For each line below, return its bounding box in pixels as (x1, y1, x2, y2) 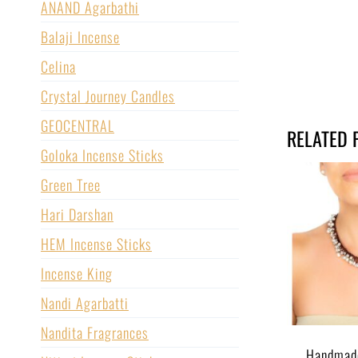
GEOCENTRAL (41, 115, 114, 137)
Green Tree (41, 174, 101, 196)
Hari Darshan (41, 204, 113, 225)
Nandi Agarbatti (41, 292, 129, 314)
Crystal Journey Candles (41, 86, 175, 107)
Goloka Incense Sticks (41, 145, 164, 166)
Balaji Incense (41, 26, 120, 48)
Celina (41, 56, 76, 78)
